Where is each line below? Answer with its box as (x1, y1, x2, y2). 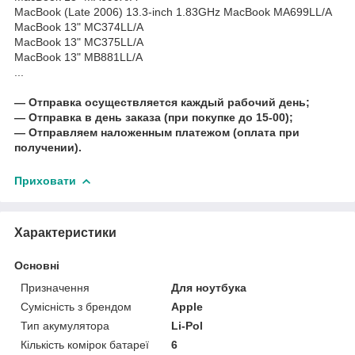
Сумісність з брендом (21, 300, 132, 313)
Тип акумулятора (21, 319, 109, 332)
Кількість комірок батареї (21, 338, 149, 351)
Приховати (14, 174, 76, 187)
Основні (14, 258, 59, 272)
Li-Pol (171, 319, 204, 332)
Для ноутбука (171, 281, 247, 294)
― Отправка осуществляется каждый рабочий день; (14, 95, 310, 109)
